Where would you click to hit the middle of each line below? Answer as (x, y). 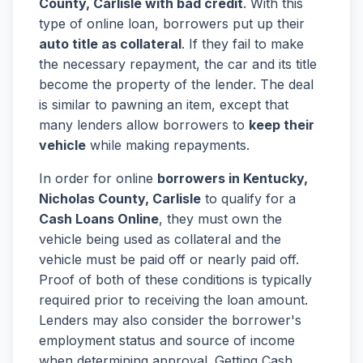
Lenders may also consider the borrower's (170, 320)
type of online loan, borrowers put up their (172, 23)
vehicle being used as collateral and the (160, 239)
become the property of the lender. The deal (176, 84)
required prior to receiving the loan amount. (173, 300)
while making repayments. (168, 145)
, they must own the (220, 219)
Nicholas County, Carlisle (120, 199)
